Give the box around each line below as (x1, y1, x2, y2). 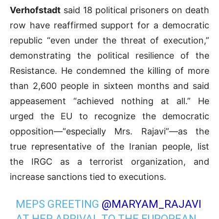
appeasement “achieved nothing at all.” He (10, 96, 209, 107)
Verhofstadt (10, 5, 61, 16)
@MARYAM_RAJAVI (102, 198, 202, 211)
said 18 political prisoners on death (61, 5, 209, 16)
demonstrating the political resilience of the (10, 50, 209, 61)
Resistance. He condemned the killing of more (10, 66, 209, 76)
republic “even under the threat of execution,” (10, 35, 209, 46)
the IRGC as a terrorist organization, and (10, 156, 209, 167)
